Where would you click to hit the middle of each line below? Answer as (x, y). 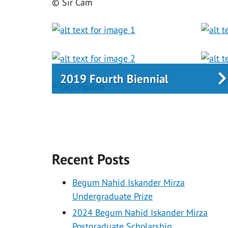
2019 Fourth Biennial (114, 79)
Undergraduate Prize (112, 196)
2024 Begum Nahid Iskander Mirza (140, 212)
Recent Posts (91, 159)
